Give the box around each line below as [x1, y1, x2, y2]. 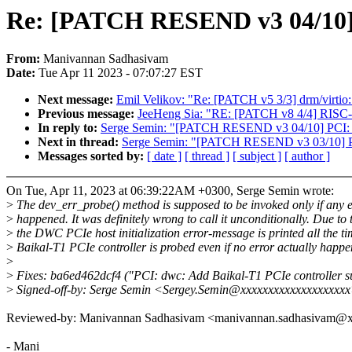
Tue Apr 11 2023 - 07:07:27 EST [38, 66, 203, 80]
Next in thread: [38, 135, 122, 149]
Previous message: [38, 107, 137, 121]
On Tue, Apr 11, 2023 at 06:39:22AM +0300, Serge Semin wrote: [6, 184, 334, 198]
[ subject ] [233, 149, 281, 163]
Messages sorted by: [38, 149, 147, 163]
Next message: [38, 93, 116, 107]
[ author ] [284, 149, 330, 163]
